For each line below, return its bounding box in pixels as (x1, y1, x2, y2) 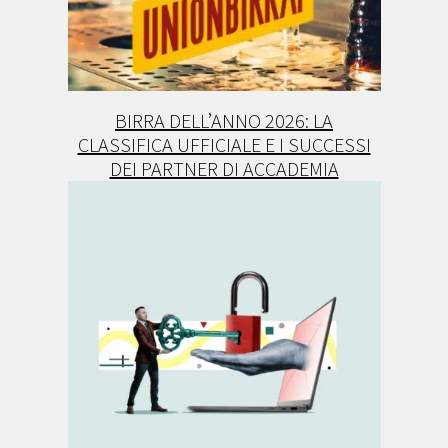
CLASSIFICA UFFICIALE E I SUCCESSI (77, 131, 371, 157)
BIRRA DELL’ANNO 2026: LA (115, 107, 333, 133)
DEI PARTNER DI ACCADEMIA (109, 155, 339, 181)
